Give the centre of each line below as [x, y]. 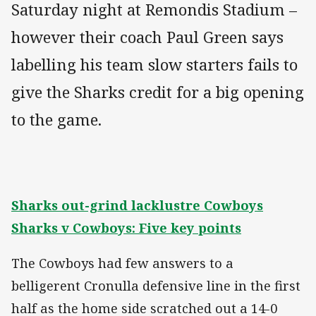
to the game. [56, 120]
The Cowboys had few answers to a [122, 263]
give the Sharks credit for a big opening [158, 92]
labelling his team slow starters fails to [154, 65]
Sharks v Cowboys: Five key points [126, 228]
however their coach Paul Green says [147, 37]
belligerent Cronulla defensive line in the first [156, 286]
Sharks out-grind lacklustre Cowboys [137, 206]
